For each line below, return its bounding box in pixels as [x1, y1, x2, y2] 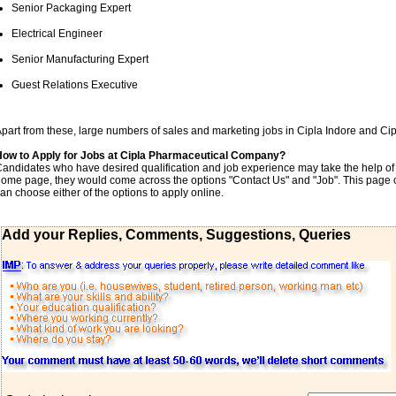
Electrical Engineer [11, 27, 103, 40]
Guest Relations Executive [11, 79, 138, 91]
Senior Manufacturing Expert [11, 53, 148, 65]
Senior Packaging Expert [11, 2, 131, 14]
